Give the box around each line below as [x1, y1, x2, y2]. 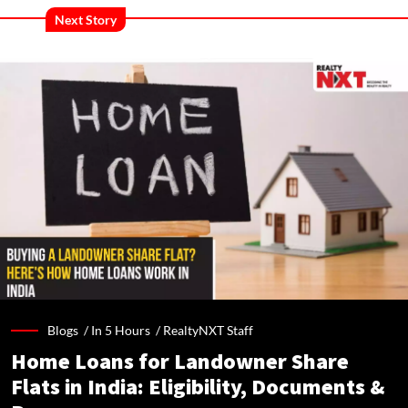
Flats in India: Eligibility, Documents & [11, 374, 385, 402]
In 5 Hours [91, 322, 150, 339]
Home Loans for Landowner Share [11, 349, 349, 376]
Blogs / [47, 322, 91, 339]
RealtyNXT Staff [163, 322, 253, 339]
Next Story [55, 11, 117, 27]
